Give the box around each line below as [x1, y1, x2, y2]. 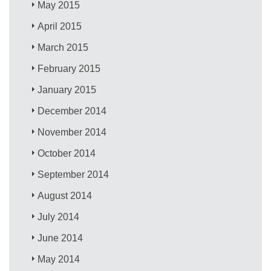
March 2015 [38, 42, 89, 53]
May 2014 [38, 253, 80, 264]
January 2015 [38, 84, 97, 95]
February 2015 [38, 63, 101, 74]
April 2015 [38, 21, 82, 31]
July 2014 [38, 211, 80, 222]
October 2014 [38, 148, 96, 158]
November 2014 [38, 126, 107, 137]
